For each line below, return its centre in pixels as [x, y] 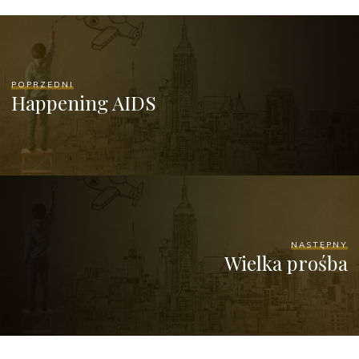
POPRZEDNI [43, 84]
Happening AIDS [84, 102]
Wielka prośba [286, 262]
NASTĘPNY [319, 244]
